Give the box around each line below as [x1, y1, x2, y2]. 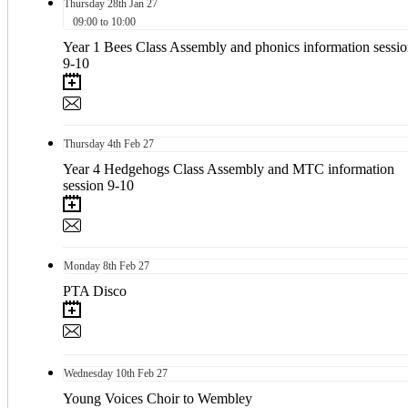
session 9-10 [63, 177, 134, 193]
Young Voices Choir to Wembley [63, 390, 252, 406]
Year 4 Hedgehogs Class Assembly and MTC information [63, 160, 394, 177]
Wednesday [64, 366, 113, 380]
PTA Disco [63, 282, 127, 299]
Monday [64, 259, 100, 272]
